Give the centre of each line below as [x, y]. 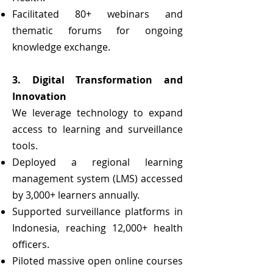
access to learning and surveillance [97, 129]
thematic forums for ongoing [97, 30]
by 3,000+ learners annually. [76, 195]
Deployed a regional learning [97, 162]
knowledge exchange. [61, 47]
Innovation [39, 96]
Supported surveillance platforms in [97, 211]
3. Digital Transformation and [97, 80]
